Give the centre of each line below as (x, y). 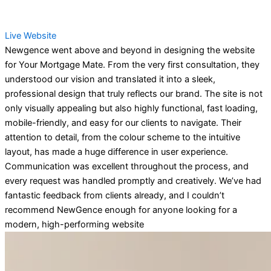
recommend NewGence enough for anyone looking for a (121, 210)
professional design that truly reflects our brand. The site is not (134, 93)
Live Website (31, 35)
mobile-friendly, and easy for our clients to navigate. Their (123, 122)
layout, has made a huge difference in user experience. (116, 152)
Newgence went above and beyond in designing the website (130, 50)
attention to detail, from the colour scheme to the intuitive (122, 137)
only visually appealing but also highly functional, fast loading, (131, 108)
